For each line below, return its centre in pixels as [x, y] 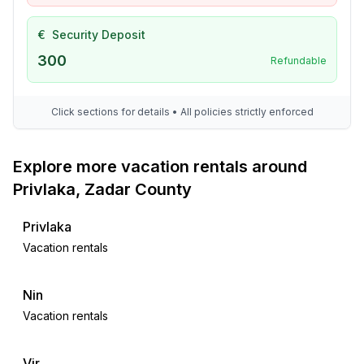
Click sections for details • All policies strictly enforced [182, 112]
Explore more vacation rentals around [160, 167]
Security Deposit [99, 35]
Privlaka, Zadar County [102, 189]
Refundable [299, 61]
